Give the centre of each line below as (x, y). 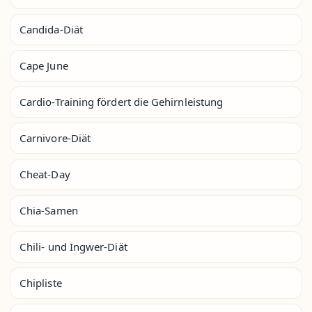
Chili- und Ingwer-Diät (73, 246)
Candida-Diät (51, 29)
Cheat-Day (45, 174)
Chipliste (41, 282)
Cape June (44, 65)
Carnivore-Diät (55, 138)
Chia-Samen (49, 210)
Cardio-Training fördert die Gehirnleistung (122, 101)
